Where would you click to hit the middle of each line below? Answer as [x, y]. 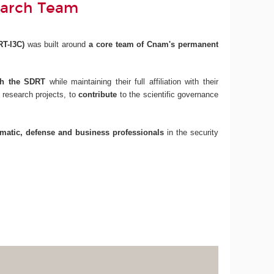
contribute [99, 95]
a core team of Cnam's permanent [154, 44]
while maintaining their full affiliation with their [132, 82]
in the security [191, 132]
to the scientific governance [169, 95]
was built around [57, 44]
